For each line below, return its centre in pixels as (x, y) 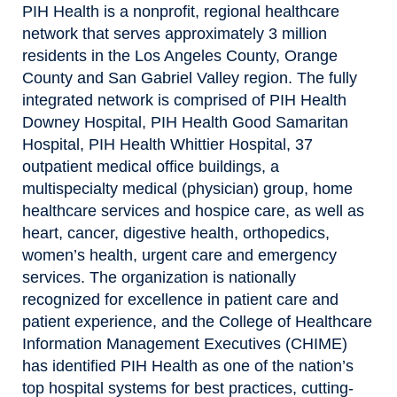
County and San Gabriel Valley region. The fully (190, 78)
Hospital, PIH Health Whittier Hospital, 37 (167, 144)
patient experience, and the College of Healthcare (197, 321)
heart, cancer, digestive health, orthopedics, (176, 233)
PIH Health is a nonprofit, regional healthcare (181, 11)
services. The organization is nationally (159, 277)
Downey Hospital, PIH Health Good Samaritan (185, 122)
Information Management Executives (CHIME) (185, 343)
